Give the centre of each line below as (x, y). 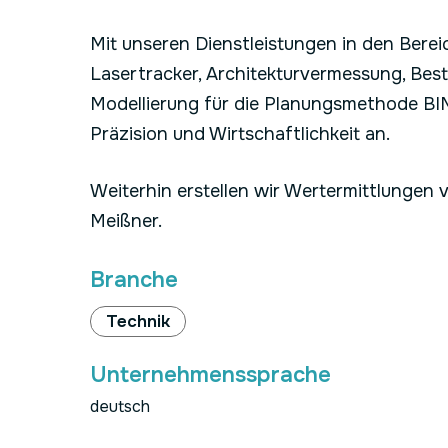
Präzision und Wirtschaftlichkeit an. (240, 134)
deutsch (120, 406)
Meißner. (126, 221)
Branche (134, 280)
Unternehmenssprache (210, 375)
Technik (138, 321)
